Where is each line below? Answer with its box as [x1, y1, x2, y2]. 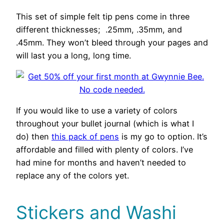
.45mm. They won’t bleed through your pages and [16, 37, 208, 47]
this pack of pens [51, 131, 119, 142]
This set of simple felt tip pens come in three [16, 11, 189, 21]
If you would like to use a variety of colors [16, 105, 177, 116]
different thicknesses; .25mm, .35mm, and [16, 24, 182, 34]
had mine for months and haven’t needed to [16, 157, 186, 168]
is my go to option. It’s [119, 131, 207, 142]
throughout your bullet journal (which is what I [16, 118, 194, 129]
